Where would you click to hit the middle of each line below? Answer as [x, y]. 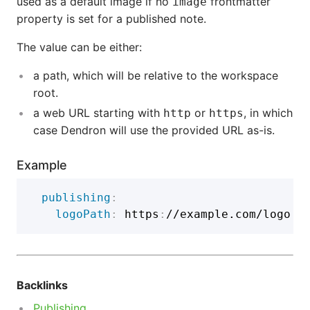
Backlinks [42, 285]
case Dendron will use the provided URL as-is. [154, 130]
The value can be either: [79, 47]
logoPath [83, 214]
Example [42, 165]
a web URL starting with [98, 113]
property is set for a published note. [111, 19]
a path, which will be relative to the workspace [156, 75]
